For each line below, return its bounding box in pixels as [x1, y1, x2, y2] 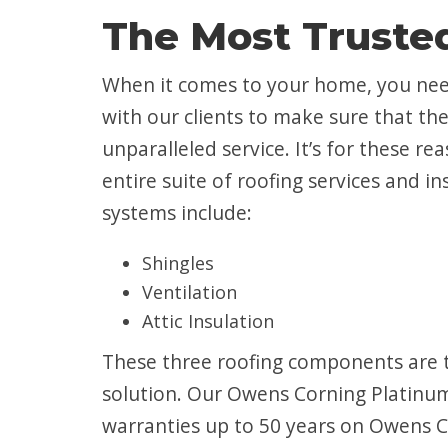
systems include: [102, 199, 252, 226]
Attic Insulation [142, 309, 274, 333]
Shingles [142, 251, 214, 275]
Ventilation [142, 280, 237, 304]
